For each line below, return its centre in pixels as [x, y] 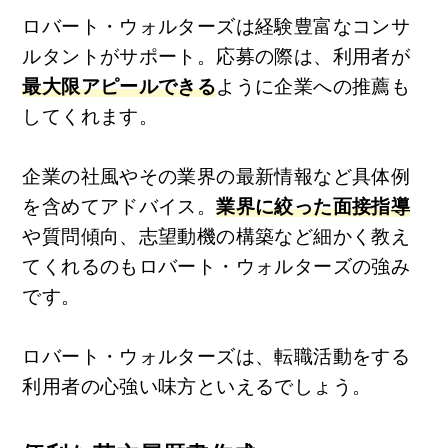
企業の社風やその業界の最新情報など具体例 [216, 177]
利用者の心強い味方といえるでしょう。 [197, 387]
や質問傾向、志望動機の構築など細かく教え [216, 237]
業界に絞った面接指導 [313, 207]
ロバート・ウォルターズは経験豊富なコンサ [216, 27]
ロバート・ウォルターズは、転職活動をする [216, 357]
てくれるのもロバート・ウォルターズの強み [216, 267]
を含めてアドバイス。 [119, 207]
